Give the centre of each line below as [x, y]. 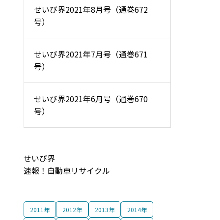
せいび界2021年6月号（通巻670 [91, 99]
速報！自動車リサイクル [67, 170]
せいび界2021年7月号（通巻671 [91, 54]
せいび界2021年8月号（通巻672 [91, 9]
